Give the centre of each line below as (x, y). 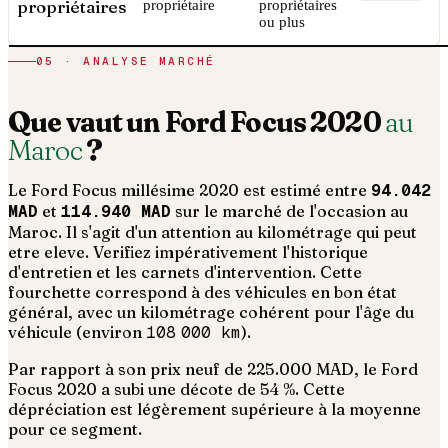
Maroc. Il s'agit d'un (84, 232)
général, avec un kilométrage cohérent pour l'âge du (211, 312)
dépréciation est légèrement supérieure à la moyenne (214, 409)
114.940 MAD (116, 212)
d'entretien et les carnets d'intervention (160, 272)
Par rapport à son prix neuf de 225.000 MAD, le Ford (213, 369)
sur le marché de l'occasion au (289, 211)
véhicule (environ (75, 332)
